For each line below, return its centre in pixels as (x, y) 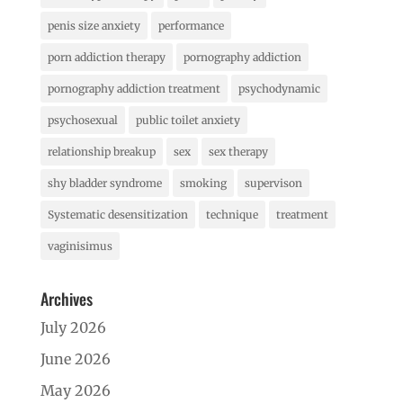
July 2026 (73, 327)
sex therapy (238, 151)
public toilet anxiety (188, 120)
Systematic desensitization (117, 214)
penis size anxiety (94, 25)
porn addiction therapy (106, 57)
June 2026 (75, 358)
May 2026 (75, 390)
